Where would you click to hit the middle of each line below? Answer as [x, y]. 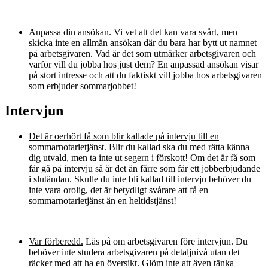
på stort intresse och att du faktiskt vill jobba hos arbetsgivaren [145, 75]
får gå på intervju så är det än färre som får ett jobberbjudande [144, 169]
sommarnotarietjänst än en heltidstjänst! [103, 201]
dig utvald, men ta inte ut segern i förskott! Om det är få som [142, 158]
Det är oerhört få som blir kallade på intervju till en [124, 136]
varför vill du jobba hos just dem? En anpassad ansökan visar [144, 64]
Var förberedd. [56, 242]
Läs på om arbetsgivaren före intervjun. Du [165, 242]
